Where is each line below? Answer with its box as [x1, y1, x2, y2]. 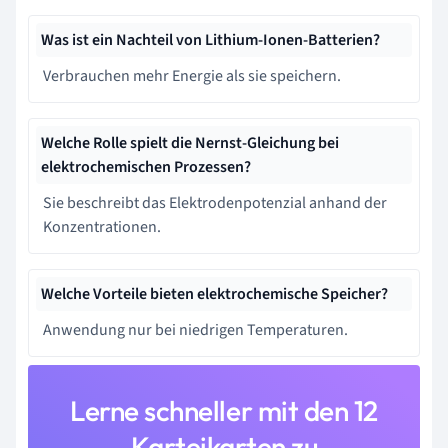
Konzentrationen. [43, 215, 161, 238]
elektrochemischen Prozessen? [41, 155, 251, 178]
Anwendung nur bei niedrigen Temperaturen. [43, 318, 348, 341]
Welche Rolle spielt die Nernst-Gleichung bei [41, 131, 339, 154]
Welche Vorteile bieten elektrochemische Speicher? [41, 282, 388, 305]
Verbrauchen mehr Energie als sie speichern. [43, 64, 341, 87]
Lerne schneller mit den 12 [70, 392, 378, 428]
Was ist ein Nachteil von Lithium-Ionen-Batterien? [41, 28, 380, 51]
